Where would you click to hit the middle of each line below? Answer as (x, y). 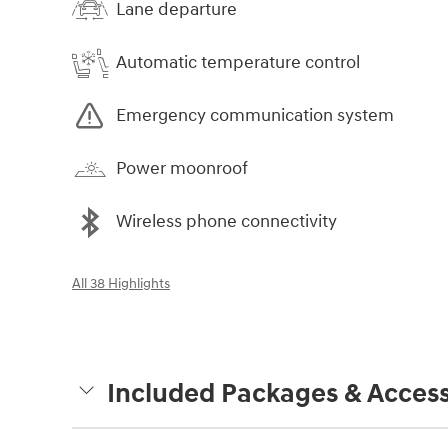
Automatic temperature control (238, 63)
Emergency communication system (255, 116)
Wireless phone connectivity (226, 222)
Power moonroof (182, 169)
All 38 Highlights (121, 283)
